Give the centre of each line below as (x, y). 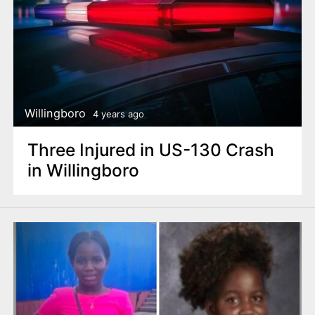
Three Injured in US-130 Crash (150, 150)
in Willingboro (83, 171)
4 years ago (118, 114)
